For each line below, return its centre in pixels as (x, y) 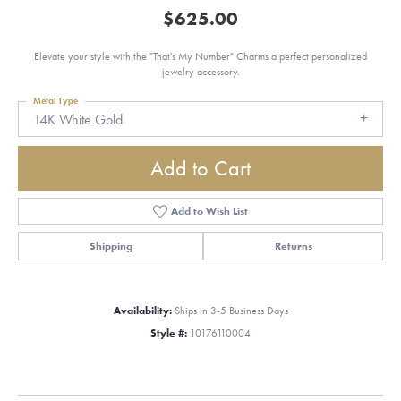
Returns (293, 247)
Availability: (142, 311)
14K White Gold (78, 119)
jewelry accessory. (200, 72)
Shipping (111, 247)
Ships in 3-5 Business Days (231, 311)
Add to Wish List (210, 212)
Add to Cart (200, 168)
